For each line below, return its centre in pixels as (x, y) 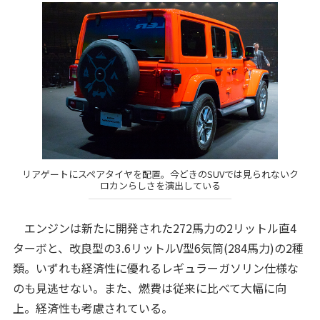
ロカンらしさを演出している (160, 186)
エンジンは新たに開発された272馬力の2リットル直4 (154, 227)
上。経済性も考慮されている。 (92, 307)
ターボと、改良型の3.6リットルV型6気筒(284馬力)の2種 (158, 247)
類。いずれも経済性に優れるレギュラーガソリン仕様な (155, 267)
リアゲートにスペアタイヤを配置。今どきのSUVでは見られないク (160, 174)
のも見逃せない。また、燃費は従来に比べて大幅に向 (149, 287)
